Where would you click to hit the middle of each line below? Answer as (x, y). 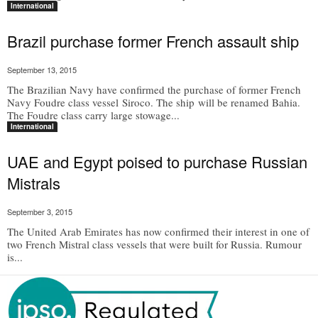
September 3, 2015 (40, 212)
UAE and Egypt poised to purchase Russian (157, 161)
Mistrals (34, 183)
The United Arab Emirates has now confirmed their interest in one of (158, 231)
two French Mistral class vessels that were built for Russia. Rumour (154, 244)
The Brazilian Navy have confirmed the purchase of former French (154, 89)
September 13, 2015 (42, 70)
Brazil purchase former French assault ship (153, 41)
